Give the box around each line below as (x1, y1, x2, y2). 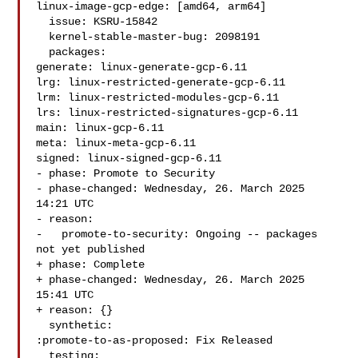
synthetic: (36, 319, 50, 332)
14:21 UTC (36, 197, 94, 210)
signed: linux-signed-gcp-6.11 (36, 152, 222, 165)
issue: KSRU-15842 (36, 15, 50, 28)
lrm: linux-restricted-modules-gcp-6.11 (36, 91, 280, 104)
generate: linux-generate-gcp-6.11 (36, 61, 248, 74)
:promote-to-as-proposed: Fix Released (36, 334, 273, 347)
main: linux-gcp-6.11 (36, 121, 165, 134)
